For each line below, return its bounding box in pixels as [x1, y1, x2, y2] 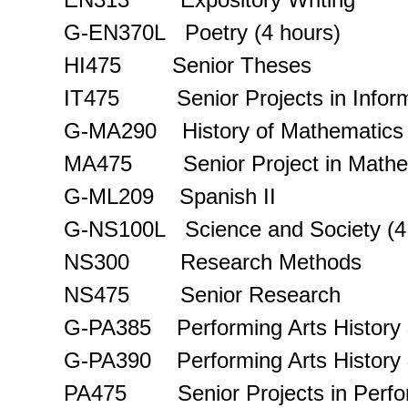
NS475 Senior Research [64, 281, 341, 307]
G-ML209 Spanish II [64, 183, 276, 209]
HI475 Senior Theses [64, 52, 311, 77]
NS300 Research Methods [64, 249, 362, 274]
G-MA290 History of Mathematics [64, 117, 403, 143]
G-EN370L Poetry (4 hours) [64, 19, 341, 45]
